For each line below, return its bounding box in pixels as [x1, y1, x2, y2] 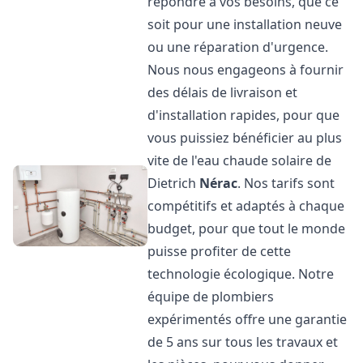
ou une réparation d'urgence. [147, 38, 329, 56]
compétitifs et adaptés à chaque [147, 197, 345, 215]
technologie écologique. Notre [147, 265, 335, 283]
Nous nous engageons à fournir [147, 61, 344, 79]
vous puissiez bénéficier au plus [147, 129, 343, 147]
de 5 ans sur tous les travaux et [147, 333, 339, 351]
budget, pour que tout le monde [147, 220, 346, 237]
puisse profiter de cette [147, 242, 292, 260]
